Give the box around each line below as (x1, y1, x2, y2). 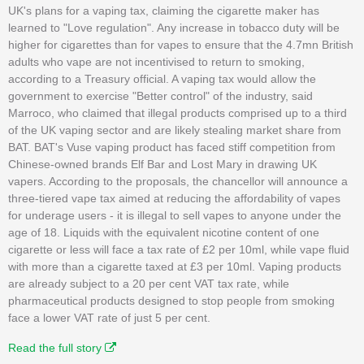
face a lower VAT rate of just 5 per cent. (8, 310, 210, 324)
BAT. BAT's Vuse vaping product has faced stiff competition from (8, 140, 336, 154)
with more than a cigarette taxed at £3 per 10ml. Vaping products (8, 259, 341, 273)
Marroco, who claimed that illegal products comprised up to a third (8, 106, 347, 119)
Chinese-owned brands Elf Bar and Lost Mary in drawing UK (8, 157, 317, 171)
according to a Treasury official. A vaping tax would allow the (8, 71, 316, 85)
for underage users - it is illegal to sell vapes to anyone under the (8, 208, 341, 222)
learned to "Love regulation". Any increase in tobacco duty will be (8, 20, 340, 34)
